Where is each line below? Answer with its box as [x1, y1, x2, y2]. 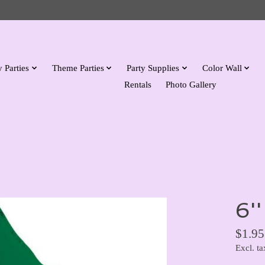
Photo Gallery [166, 79, 217, 89]
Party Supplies [127, 62, 180, 73]
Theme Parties [51, 62, 104, 73]
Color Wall [202, 62, 242, 73]
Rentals [124, 79, 152, 89]
